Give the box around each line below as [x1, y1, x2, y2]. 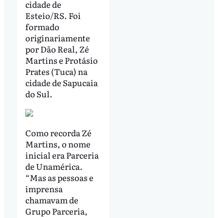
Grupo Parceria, [25, 204, 88, 217]
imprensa [25, 182, 63, 195]
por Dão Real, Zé [25, 42, 89, 55]
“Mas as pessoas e [25, 171, 93, 183]
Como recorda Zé [25, 126, 91, 139]
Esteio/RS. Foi [25, 9, 81, 21]
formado [25, 20, 59, 33]
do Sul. [25, 87, 53, 100]
